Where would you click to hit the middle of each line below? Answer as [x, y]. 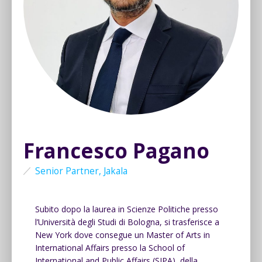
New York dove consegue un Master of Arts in [123, 235]
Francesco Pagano [116, 150]
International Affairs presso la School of [110, 247]
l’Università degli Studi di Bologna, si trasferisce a [127, 222]
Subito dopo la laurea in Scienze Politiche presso [127, 209]
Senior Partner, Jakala [81, 171]
